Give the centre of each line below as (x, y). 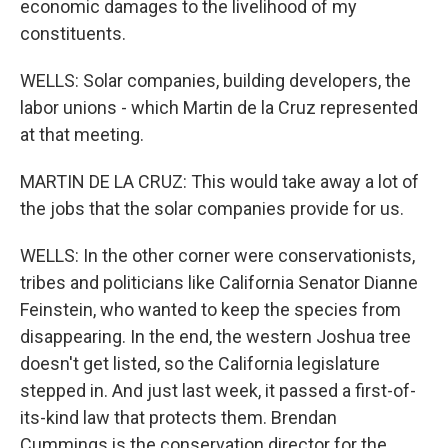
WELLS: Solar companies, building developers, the (215, 80)
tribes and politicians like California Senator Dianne (219, 282)
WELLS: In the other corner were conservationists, (217, 255)
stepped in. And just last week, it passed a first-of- (218, 390)
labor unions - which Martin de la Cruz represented (219, 107)
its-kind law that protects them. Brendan (178, 417)
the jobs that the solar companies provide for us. (212, 208)
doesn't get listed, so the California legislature (200, 363)
